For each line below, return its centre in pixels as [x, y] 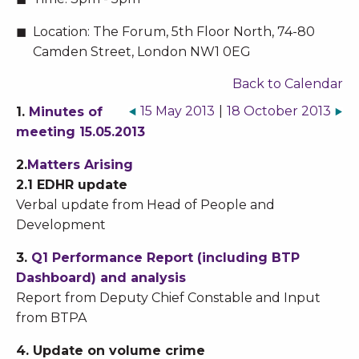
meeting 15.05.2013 [81, 132]
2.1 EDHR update [72, 185]
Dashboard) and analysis [101, 278]
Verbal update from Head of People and [145, 205]
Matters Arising [80, 165]
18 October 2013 [279, 111]
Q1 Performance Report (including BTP [165, 258]
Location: [61, 32]
